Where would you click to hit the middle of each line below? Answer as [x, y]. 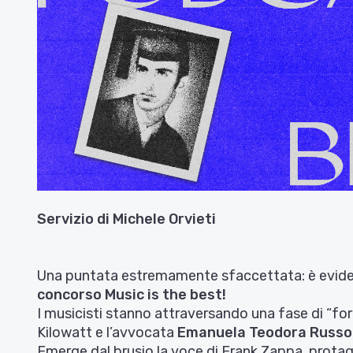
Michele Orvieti [163, 219]
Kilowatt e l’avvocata [107, 333]
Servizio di [73, 219]
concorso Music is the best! [132, 295]
